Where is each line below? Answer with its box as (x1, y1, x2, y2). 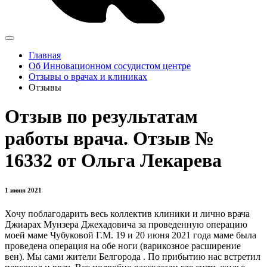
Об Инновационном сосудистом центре (29, 61, 191, 71)
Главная (29, 50, 61, 60)
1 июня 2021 (5, 187, 42, 194)
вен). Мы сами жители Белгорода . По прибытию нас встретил (5, 252, 260, 262)
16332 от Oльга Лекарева (5, 150, 222, 172)
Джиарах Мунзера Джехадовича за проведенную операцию (5, 219, 247, 230)
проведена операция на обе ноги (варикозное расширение (5, 241, 241, 252)
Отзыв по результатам (5, 105, 198, 128)
